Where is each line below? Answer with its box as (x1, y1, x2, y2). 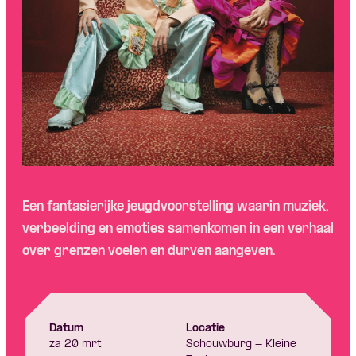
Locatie (186, 322, 225, 335)
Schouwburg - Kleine (186, 338, 296, 350)
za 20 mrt (49, 338, 102, 350)
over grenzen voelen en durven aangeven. (22, 244, 275, 258)
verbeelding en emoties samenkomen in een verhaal (22, 222, 334, 236)
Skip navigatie (129, 83, 227, 99)
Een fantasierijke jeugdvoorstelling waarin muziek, (22, 199, 329, 214)
